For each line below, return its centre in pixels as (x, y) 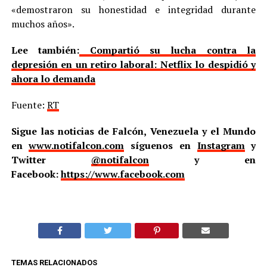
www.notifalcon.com (77, 145)
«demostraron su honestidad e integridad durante (133, 9)
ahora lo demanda (53, 78)
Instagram (221, 145)
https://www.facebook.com (122, 174)
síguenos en (161, 145)
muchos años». (43, 24)
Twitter (51, 159)
